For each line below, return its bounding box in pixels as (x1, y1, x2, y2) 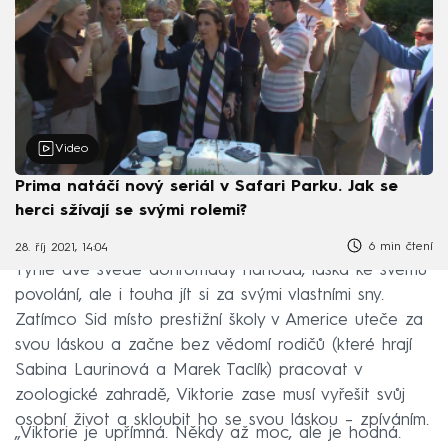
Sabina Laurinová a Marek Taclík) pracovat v (15, 362, 362, 380)
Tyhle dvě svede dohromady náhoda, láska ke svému (15, 262, 427, 280)
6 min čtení (364, 240, 433, 253)
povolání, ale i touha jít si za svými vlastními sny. (15, 287, 384, 305)
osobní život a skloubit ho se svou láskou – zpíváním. (15, 412, 429, 430)
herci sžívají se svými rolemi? (15, 202, 247, 219)
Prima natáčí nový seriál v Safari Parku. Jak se (15, 178, 398, 195)
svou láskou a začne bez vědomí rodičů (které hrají (15, 337, 412, 355)
